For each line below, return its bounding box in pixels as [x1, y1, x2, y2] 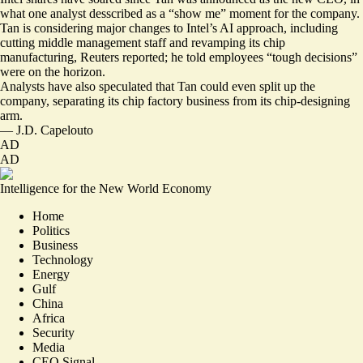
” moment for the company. [220, 6, 360, 20]
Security [32, 326, 75, 340]
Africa [32, 311, 65, 325]
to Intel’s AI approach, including [170, 21, 338, 35]
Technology [32, 253, 93, 267]
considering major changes [34, 21, 170, 35]
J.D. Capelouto [16, 123, 93, 137]
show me [174, 6, 220, 20]
